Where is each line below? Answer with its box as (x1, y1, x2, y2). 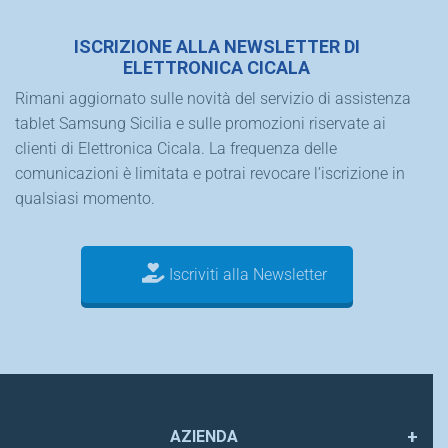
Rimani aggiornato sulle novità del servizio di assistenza (15, 89, 411, 109)
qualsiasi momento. (15, 189, 155, 209)
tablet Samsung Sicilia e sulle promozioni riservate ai (15, 114, 386, 134)
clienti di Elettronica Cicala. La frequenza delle (15, 139, 337, 159)
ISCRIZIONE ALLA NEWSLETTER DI (73, 36, 360, 58)
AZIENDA (170, 426, 238, 446)
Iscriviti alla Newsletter (164, 265, 327, 285)
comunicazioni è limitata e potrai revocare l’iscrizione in (15, 164, 405, 184)
